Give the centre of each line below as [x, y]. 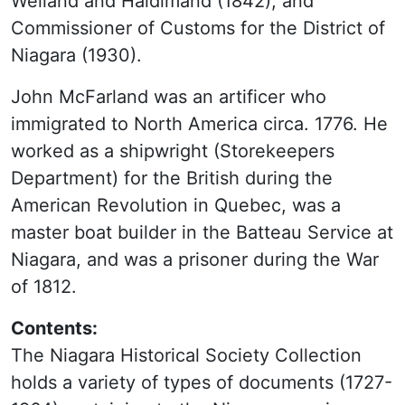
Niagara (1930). [76, 55]
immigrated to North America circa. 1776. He [199, 124]
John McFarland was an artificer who [169, 97]
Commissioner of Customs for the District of [198, 28]
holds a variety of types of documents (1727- [202, 382]
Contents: [54, 328]
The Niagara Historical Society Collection [186, 355]
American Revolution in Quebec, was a [176, 205]
